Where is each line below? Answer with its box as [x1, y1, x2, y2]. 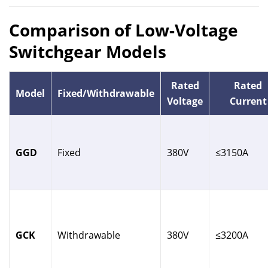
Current [229, 94, 267, 108]
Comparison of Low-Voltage [9, 18, 238, 41]
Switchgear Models [9, 39, 166, 63]
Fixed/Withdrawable [57, 86, 154, 100]
